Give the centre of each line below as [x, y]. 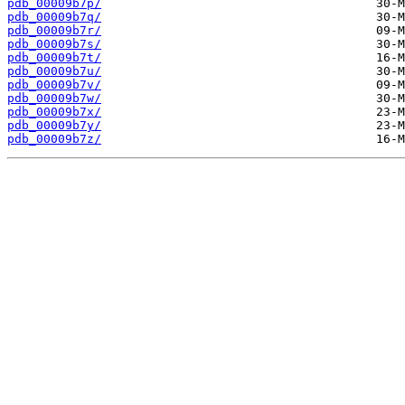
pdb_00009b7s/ [54, 44]
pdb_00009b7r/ [54, 31]
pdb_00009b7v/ [54, 85]
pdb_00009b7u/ [54, 71]
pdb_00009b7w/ [54, 99]
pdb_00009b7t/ [54, 58]
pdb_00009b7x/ [54, 112]
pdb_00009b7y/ [54, 126]
